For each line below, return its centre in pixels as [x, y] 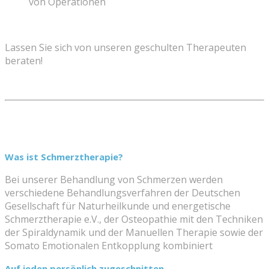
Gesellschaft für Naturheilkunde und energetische [118, 206]
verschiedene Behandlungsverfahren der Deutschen [122, 192]
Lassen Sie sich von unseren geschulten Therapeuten [125, 47]
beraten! [24, 60]
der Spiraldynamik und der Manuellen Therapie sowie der [134, 232]
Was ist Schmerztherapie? [64, 156]
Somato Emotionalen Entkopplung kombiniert [109, 245]
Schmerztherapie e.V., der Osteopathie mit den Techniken [134, 219]
